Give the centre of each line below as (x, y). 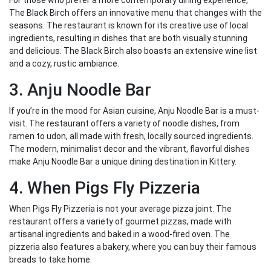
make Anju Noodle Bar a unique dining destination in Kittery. (123, 162)
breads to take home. (51, 260)
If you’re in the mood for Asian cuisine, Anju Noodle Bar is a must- (134, 111)
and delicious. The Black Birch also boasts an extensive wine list (133, 51)
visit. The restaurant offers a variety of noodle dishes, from (124, 124)
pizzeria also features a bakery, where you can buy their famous (133, 247)
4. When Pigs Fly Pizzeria (105, 188)
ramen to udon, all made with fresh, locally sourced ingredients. (131, 136)
